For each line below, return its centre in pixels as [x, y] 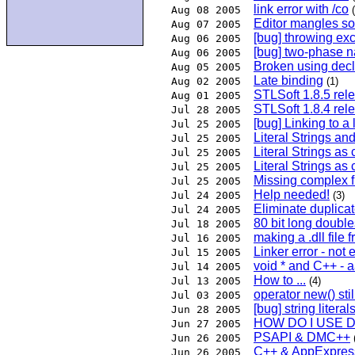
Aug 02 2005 [206, 82]
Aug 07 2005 [206, 25]
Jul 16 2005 [206, 239]
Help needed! [292, 195]
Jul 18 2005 [206, 224]
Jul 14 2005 [206, 267]
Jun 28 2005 [206, 310]
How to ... [280, 281]
